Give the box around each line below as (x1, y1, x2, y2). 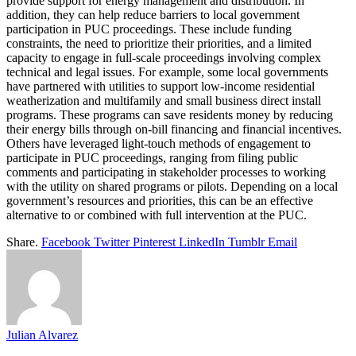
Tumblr (228, 234, 265, 249)
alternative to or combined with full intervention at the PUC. (6, 207, 307, 222)
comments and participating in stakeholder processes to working (6, 164, 326, 179)
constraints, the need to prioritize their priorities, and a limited (6, 36, 311, 50)
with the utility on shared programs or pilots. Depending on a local (6, 179, 338, 193)
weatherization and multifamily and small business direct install (6, 93, 321, 107)
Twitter (94, 234, 130, 249)
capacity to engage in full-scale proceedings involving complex (6, 50, 321, 64)
